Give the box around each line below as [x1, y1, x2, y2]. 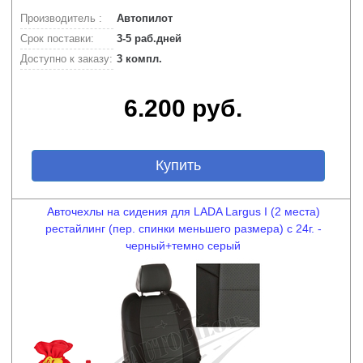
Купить [130, 157, 225, 173]
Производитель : [20, 12, 102, 24]
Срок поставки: [20, 32, 94, 45]
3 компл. [113, 53, 162, 65]
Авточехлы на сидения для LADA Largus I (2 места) [46, 205, 320, 218]
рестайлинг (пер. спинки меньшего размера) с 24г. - [45, 222, 322, 235]
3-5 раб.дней [113, 32, 181, 45]
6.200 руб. [124, 95, 242, 122]
